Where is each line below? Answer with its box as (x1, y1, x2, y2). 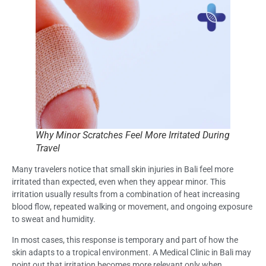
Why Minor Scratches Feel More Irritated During (36, 129, 230, 141)
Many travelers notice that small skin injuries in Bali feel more (12, 164, 233, 174)
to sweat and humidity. (12, 214, 96, 224)
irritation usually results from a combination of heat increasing (12, 189, 240, 199)
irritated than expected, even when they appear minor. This (12, 176, 226, 186)
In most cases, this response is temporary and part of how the (12, 235, 238, 245)
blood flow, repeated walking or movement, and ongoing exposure (12, 201, 252, 211)
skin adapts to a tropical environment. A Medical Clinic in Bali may (12, 248, 251, 258)
